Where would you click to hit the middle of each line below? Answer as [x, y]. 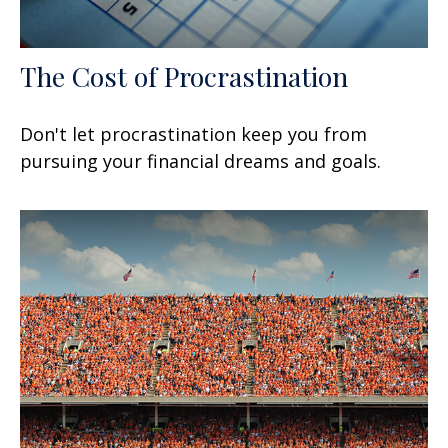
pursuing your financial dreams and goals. [200, 161]
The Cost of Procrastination [184, 76]
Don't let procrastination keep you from [193, 134]
